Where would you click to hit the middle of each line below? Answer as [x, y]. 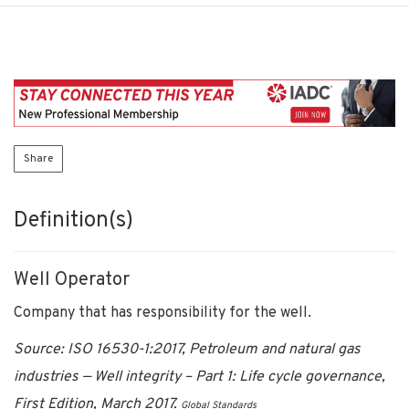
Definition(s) [73, 220]
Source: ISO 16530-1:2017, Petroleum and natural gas [187, 349]
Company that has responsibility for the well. [163, 313]
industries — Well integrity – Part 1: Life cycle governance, [199, 377]
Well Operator [72, 280]
